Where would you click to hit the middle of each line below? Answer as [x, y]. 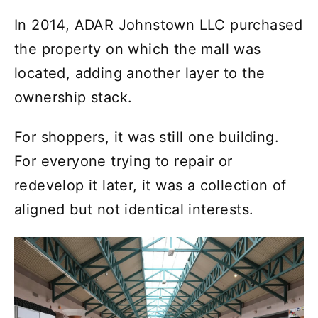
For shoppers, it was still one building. [147, 137]
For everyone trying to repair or [124, 161]
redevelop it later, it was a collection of [150, 186]
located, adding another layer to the [140, 73]
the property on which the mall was [138, 49]
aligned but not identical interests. [134, 210]
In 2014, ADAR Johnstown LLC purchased [159, 25]
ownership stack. [73, 98]
